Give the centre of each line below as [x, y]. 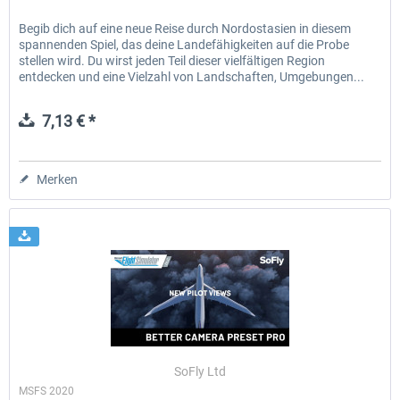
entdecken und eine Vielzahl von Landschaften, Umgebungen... [192, 77]
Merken [58, 180]
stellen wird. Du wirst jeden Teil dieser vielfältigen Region [172, 61]
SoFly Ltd [200, 371]
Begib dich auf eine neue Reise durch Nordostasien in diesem [185, 29]
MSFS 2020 [47, 391]
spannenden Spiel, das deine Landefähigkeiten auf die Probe [184, 45]
